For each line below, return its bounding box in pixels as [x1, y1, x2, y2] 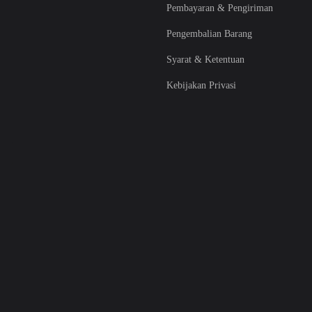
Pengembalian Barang [166, 28, 252, 39]
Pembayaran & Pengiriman [166, 2, 273, 13]
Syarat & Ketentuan [166, 54, 244, 65]
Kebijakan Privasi [166, 79, 236, 91]
